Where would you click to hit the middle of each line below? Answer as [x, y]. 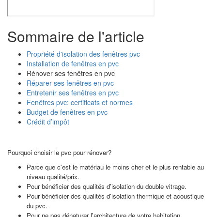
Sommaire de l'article [76, 36]
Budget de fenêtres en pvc [67, 112]
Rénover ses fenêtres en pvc [71, 73]
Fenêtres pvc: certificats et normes [80, 102]
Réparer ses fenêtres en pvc [70, 83]
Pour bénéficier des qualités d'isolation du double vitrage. [107, 186]
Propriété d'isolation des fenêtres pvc [83, 54]
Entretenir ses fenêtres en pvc [73, 93]
